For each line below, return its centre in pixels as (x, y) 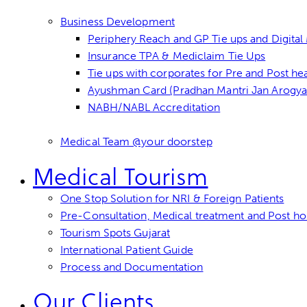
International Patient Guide (127, 249)
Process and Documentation (132, 267)
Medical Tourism (121, 176)
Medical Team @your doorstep (136, 142)
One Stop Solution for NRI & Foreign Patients (172, 198)
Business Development (118, 22)
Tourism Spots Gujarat (115, 232)
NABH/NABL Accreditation (154, 108)
